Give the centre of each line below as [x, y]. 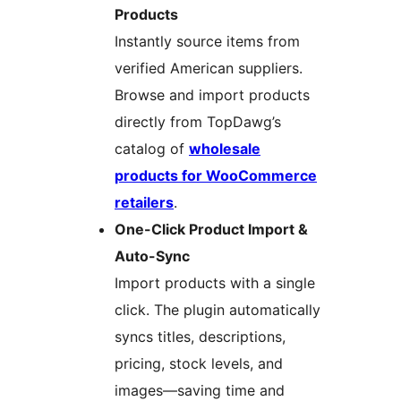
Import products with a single [215, 283]
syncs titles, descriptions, [200, 337]
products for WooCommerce [216, 176]
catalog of [152, 149]
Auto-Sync [152, 256]
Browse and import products [212, 95]
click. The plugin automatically [218, 310]
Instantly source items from [207, 42]
